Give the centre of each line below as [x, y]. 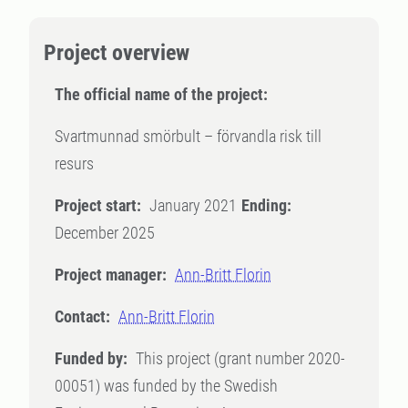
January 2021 [193, 205]
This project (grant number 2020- [240, 358]
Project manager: [111, 275]
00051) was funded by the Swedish [166, 386]
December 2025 [105, 233]
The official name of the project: [161, 94]
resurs [74, 163]
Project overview [117, 53]
